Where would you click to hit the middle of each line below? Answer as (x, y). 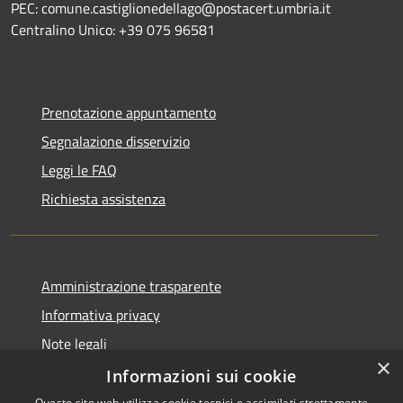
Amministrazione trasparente (131, 286)
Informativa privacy (101, 315)
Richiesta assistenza (103, 199)
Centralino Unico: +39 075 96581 (113, 30)
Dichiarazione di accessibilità (129, 372)
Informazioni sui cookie (201, 376)
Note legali (74, 344)
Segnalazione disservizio (116, 141)
